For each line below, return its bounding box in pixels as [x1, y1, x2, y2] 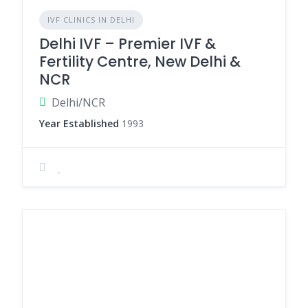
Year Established [39, 117, 119, 130]
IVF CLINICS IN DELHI [47, 14, 135, 25]
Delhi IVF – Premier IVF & [39, 34, 216, 54]
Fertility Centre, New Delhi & [39, 52, 241, 71]
